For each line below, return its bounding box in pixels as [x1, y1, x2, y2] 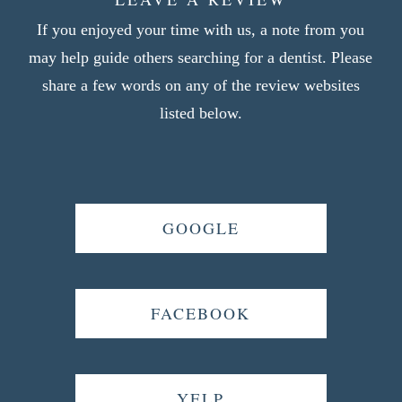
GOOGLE [162, 216, 240, 239]
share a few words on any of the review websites [41, 75, 360, 94]
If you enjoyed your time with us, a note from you [37, 20, 365, 39]
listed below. [159, 103, 242, 122]
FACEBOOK [151, 301, 251, 324]
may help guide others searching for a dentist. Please [29, 48, 373, 66]
